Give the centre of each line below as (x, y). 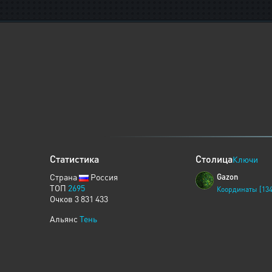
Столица (214, 159)
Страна (64, 177)
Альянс (65, 219)
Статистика (74, 159)
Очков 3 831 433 (79, 199)
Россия (103, 177)
